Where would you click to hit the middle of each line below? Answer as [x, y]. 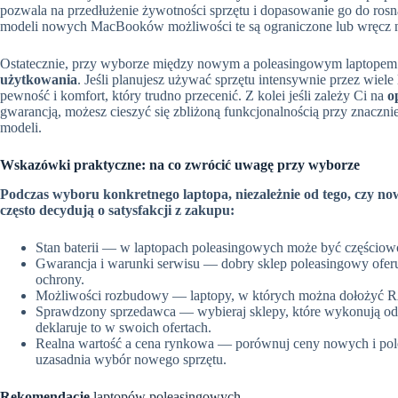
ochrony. [60, 279]
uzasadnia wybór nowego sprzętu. [131, 359]
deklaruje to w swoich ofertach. [123, 327]
